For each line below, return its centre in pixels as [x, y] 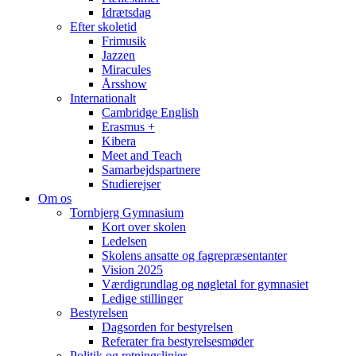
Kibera [119, 141]
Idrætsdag [126, 12]
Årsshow [124, 84]
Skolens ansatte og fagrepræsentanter [194, 255]
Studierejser [131, 184]
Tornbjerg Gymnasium [127, 213]
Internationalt [103, 98]
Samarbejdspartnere [151, 170]
